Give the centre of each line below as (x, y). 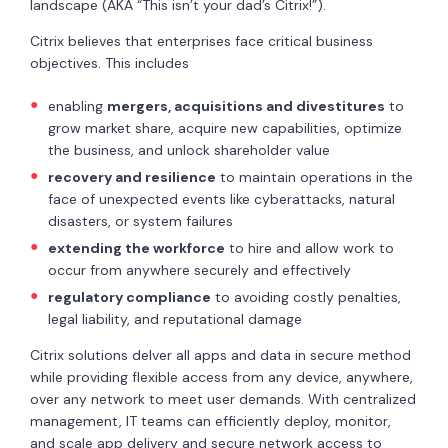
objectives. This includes (109, 62)
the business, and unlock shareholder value (188, 149)
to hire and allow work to (309, 247)
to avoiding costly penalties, (305, 296)
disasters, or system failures (140, 220)
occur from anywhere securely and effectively (199, 269)
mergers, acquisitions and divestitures (245, 105)
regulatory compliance (129, 296)
